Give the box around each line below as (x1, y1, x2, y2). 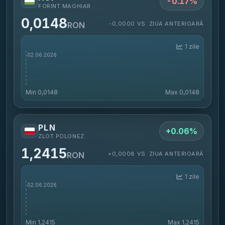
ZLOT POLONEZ (38, 133, 84, 140)
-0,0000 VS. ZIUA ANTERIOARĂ (109, 20, 204, 27)
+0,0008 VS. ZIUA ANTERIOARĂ (108, 150, 204, 157)
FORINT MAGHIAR (38, 3, 91, 10)
